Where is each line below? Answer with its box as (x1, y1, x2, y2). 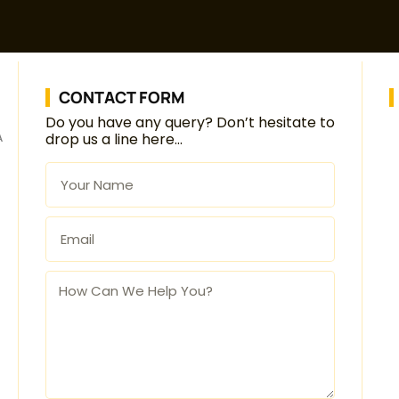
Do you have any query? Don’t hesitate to (45, 112, 335, 134)
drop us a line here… (45, 129, 183, 151)
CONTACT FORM (58, 86, 184, 109)
